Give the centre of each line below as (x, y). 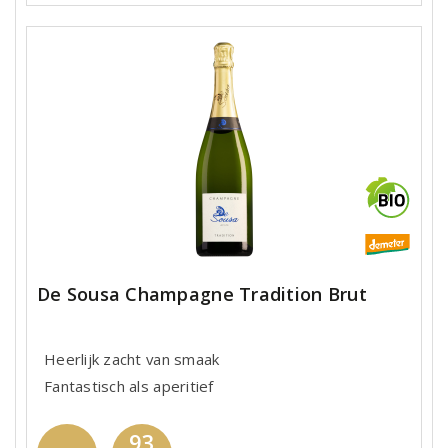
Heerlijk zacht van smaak (132, 358)
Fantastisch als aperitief (129, 385)
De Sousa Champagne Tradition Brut (202, 294)
